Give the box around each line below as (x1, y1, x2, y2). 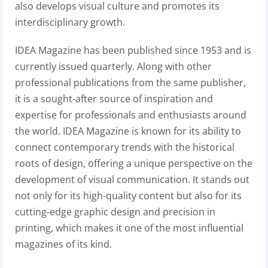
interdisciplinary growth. (15, 16, 125, 29)
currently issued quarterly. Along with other (15, 60, 212, 73)
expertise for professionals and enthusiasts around (15, 108, 246, 121)
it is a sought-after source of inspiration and (15, 92, 213, 105)
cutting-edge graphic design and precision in (15, 205, 215, 218)
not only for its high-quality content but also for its (15, 189, 242, 202)
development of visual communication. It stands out (15, 173, 249, 186)
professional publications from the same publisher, (15, 76, 246, 89)
